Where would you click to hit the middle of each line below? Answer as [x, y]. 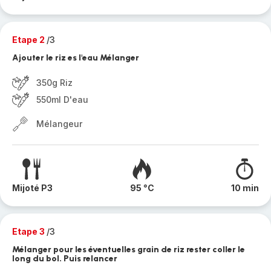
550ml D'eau [62, 100]
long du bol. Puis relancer [65, 259]
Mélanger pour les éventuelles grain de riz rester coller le [129, 250]
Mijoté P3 [32, 188]
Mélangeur [59, 124]
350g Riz [54, 83]
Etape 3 [29, 231]
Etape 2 [29, 40]
